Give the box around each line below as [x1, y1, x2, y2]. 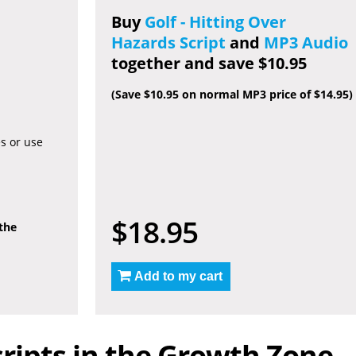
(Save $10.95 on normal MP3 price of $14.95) [110, 87, 353, 102]
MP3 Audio [263, 32, 348, 53]
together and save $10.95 [110, 52, 307, 74]
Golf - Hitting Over [144, 11, 286, 33]
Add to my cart [133, 269, 222, 283]
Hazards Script [110, 32, 226, 53]
